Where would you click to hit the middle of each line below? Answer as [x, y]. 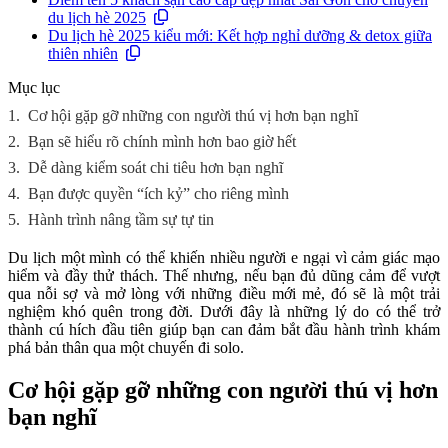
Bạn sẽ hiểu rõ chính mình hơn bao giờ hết [162, 141]
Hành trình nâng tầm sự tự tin [121, 219]
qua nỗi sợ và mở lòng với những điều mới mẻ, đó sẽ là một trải [224, 293]
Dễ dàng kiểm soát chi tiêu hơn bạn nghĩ [155, 167]
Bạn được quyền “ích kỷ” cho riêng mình [158, 193]
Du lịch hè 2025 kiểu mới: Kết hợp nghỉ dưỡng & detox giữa [240, 35]
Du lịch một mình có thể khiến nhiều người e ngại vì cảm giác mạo [224, 257]
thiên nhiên [83, 53]
